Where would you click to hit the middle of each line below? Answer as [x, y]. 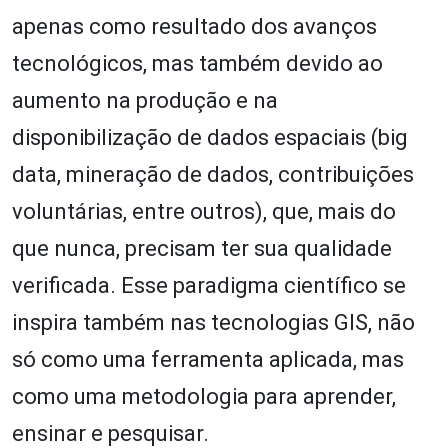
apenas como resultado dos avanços [194, 26]
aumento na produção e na [145, 100]
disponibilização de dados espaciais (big [210, 137]
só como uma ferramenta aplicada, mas [208, 359]
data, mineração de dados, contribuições [213, 174]
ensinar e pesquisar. [110, 433]
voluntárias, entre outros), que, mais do [204, 211]
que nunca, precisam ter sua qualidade [202, 248]
